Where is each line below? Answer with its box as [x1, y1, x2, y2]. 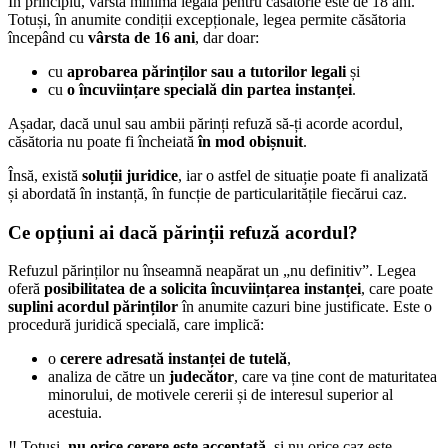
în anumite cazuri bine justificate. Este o [178, 298, 432, 316]
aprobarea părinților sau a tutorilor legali [67, 62, 346, 80]
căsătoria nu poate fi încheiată [8, 132, 198, 150]
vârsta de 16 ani [88, 28, 195, 46]
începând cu [8, 28, 88, 46]
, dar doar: [195, 28, 259, 46]
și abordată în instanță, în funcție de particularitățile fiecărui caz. [8, 184, 407, 202]
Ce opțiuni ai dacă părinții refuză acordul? [8, 221, 358, 243]
